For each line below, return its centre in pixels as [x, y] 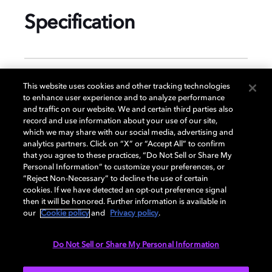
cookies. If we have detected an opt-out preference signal [125, 190]
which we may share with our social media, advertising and [128, 133]
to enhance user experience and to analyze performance [124, 98]
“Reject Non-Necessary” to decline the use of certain [116, 179]
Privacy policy [134, 213]
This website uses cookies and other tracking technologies [127, 87]
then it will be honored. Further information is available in [125, 202]
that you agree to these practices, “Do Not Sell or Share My [128, 156]
